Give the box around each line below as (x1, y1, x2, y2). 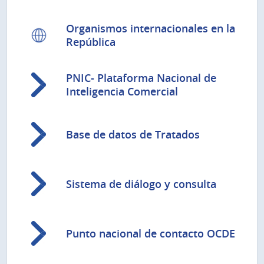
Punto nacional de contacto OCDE (66, 226, 235, 240)
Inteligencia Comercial (66, 84, 178, 99)
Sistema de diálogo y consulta (66, 176, 216, 191)
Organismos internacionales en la (66, 21, 235, 36)
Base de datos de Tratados (66, 127, 200, 141)
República (66, 35, 115, 49)
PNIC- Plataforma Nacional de (66, 71, 216, 85)
